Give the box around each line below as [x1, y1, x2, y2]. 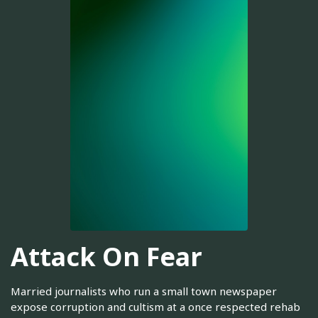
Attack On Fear [11, 238, 202, 274]
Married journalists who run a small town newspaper [11, 284, 277, 299]
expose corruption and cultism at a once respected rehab [11, 300, 300, 314]
